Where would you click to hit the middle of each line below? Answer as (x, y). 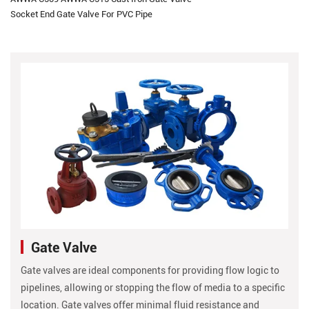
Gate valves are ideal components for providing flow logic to (150, 270)
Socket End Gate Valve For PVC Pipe (81, 14)
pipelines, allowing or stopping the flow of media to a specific (153, 287)
